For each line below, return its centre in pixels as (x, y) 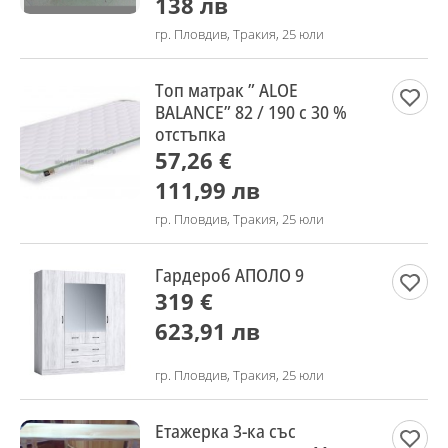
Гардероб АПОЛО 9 (229, 275)
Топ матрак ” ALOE (226, 90)
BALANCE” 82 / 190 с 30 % (251, 112)
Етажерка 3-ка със (225, 431)
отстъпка (190, 134)
